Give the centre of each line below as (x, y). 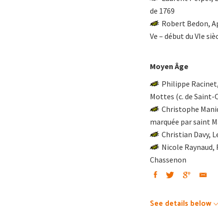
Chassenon (168, 160)
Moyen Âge (169, 66)
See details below (181, 203)
